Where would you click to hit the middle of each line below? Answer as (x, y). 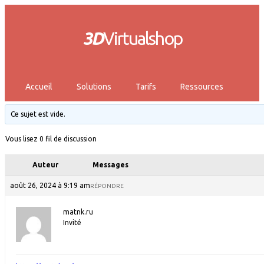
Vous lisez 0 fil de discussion (51, 139)
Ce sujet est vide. (38, 114)
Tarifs (146, 87)
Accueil (39, 87)
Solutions (94, 87)
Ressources (202, 87)
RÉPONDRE (107, 186)
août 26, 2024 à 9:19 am (50, 185)
